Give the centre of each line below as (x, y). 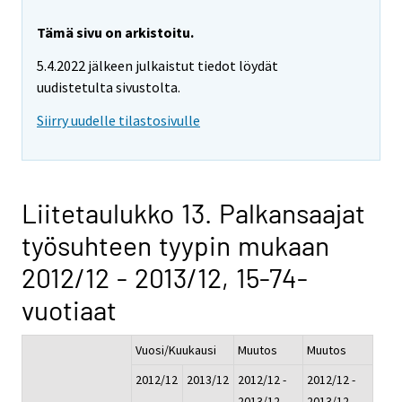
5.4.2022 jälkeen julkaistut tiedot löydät (157, 66)
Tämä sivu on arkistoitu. (115, 33)
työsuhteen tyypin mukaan (175, 245)
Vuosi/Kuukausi (176, 350)
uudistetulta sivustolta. (109, 87)
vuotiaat (69, 309)
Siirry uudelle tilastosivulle (118, 120)
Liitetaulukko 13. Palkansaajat (193, 212)
